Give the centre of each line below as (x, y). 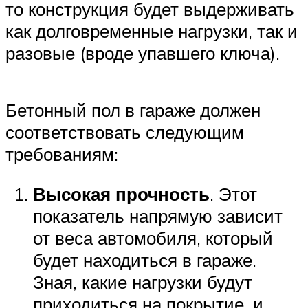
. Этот (233, 194)
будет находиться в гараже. (145, 260)
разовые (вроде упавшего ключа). (143, 53)
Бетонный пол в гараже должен (133, 110)
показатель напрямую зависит (158, 216)
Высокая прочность (121, 194)
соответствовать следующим (125, 132)
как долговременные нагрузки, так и (152, 31)
